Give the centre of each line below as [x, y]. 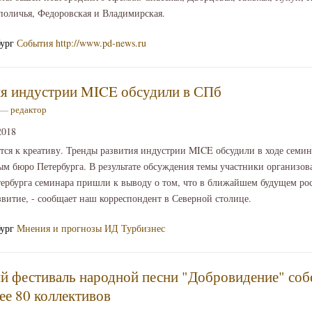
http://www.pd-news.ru [101, 42]
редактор [29, 109]
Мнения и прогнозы [59, 228]
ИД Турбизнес [135, 228]
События [35, 42]
